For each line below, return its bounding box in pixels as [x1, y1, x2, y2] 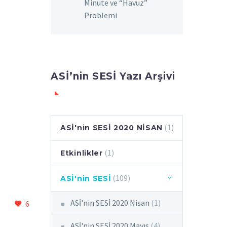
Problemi [84, 10, 117, 20]
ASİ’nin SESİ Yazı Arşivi [51, 70, 175, 82]
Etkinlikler [60, 148, 103, 158]
